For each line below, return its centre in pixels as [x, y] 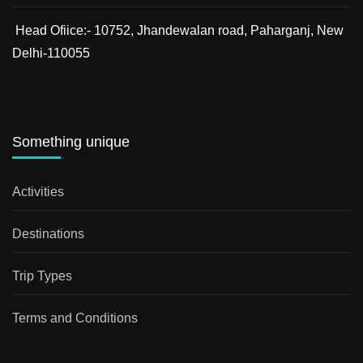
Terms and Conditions [75, 318]
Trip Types [42, 276]
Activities [38, 192]
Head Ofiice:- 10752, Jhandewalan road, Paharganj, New [178, 31]
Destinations [48, 234]
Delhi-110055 [51, 53]
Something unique [71, 142]
